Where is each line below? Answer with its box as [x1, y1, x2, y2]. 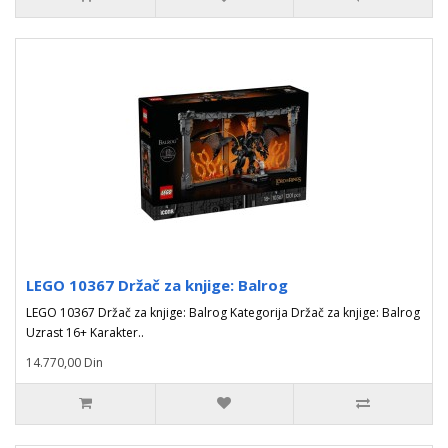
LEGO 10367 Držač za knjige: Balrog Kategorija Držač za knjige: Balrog [26, 304, 420, 321]
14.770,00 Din [26, 354, 103, 371]
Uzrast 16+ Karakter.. [26, 324, 144, 341]
